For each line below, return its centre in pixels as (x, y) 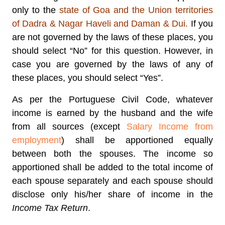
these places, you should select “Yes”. (88, 78)
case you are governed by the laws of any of (113, 64)
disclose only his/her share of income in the (113, 194)
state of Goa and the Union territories (136, 10)
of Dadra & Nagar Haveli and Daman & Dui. (100, 24)
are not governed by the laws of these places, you (113, 37)
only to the (36, 10)
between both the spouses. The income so (113, 154)
